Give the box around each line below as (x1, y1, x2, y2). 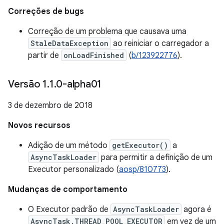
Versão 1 (8, 78, 47, 90)
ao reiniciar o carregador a (111, 38, 209, 48)
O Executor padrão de (28, 204, 110, 214)
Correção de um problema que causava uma (28, 26, 186, 36)
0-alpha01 (56, 78, 101, 90)
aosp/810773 (119, 164, 166, 174)
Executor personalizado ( (28, 164, 119, 174)
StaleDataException (30, 38, 108, 48)
